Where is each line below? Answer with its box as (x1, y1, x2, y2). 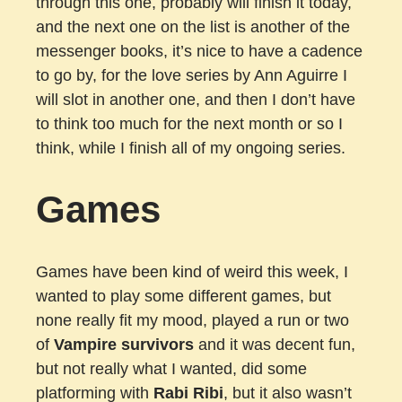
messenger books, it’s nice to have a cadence (36, 42, 363, 61)
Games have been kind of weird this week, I (36, 262, 348, 281)
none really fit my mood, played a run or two (36, 310, 349, 329)
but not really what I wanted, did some (36, 359, 307, 378)
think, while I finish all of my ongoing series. (36, 139, 345, 158)
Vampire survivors (54, 335, 194, 354)
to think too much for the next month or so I (36, 115, 343, 134)
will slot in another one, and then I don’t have (36, 91, 355, 109)
